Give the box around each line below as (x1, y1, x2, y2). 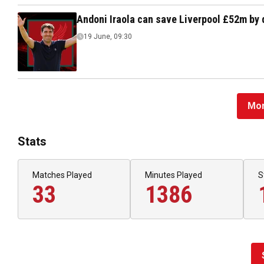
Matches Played (32, 170, 92, 180)
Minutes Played (145, 170, 203, 180)
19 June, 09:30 (84, 32, 132, 41)
